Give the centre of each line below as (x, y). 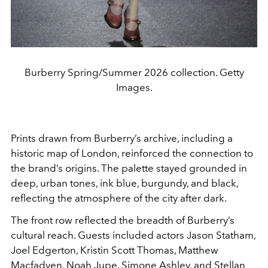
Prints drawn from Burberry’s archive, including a (122, 138)
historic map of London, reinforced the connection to (132, 153)
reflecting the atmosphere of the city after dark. (119, 198)
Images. (134, 87)
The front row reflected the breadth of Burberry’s (123, 220)
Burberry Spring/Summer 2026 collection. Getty (134, 72)
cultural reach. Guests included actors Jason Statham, (133, 235)
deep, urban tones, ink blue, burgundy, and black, (124, 183)
